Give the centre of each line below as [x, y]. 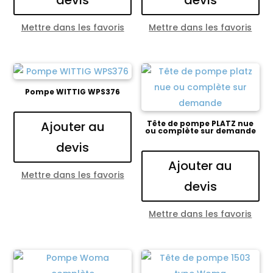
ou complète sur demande [200, 130]
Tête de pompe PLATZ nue [200, 123]
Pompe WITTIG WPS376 [73, 91]
